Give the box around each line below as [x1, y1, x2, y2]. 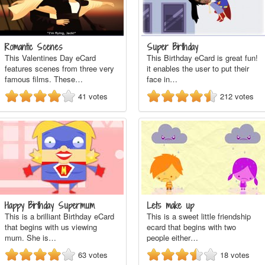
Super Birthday [147, 41, 198, 53]
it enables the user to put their [147, 63, 249, 74]
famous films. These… [5, 73, 83, 85]
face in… [147, 73, 177, 85]
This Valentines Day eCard [5, 52, 96, 63]
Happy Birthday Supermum [5, 199, 95, 212]
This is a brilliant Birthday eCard [5, 211, 114, 222]
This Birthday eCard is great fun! [147, 52, 258, 63]
